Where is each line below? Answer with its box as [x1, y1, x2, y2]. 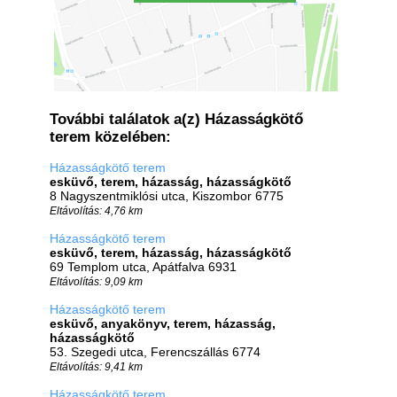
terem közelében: [50, 128, 171, 145]
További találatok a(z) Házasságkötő [50, 111, 303, 128]
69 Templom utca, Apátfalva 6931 [50, 260, 237, 274]
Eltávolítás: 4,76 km [50, 205, 143, 216]
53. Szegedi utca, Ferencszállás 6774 [50, 345, 261, 359]
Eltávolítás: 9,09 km [50, 276, 143, 287]
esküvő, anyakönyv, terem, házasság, [50, 316, 276, 331]
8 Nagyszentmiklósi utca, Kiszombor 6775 [50, 189, 284, 203]
